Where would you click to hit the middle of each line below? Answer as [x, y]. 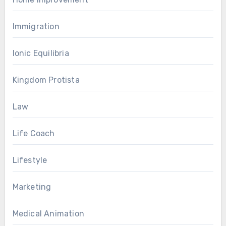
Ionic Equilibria [41, 53]
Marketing [32, 187]
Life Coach [34, 133]
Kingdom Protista [46, 80]
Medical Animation [48, 213]
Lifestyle [30, 160]
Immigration [36, 26]
